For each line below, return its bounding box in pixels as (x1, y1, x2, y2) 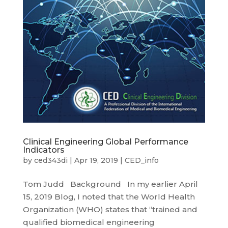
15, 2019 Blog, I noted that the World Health (22, 191, 195, 202)
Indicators (22, 145, 65, 155)
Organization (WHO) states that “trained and (22, 204, 197, 214)
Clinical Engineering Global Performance (22, 136, 188, 147)
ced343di (34, 155, 68, 165)
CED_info (124, 155, 159, 165)
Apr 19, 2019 (74, 155, 118, 165)
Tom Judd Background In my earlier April (22, 179, 198, 189)
